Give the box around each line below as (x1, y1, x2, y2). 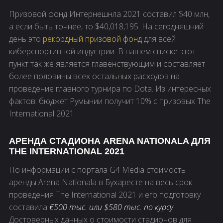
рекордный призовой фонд (43, 33, 142, 45)
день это (9, 33, 43, 45)
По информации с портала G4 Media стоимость (9, 164, 186, 176)
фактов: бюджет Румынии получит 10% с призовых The (9, 96, 211, 107)
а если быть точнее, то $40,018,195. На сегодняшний (9, 21, 204, 32)
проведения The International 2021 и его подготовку (9, 189, 201, 201)
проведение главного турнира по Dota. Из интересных (9, 83, 211, 95)
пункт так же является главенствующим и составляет (9, 58, 205, 70)
